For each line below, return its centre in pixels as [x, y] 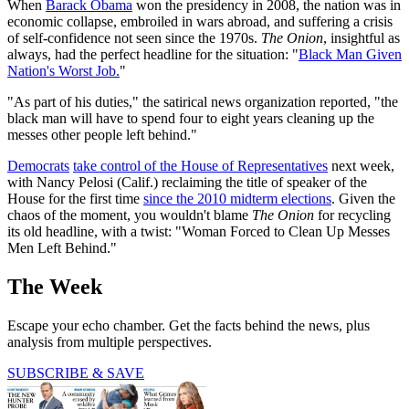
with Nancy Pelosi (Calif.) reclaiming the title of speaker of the [187, 183]
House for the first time [75, 199]
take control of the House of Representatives [200, 166]
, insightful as [362, 38]
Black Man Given [350, 55]
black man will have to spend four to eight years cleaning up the [191, 119]
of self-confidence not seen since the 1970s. [134, 38]
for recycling [352, 215]
